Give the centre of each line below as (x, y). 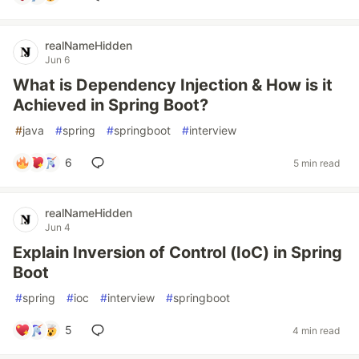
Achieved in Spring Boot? (111, 105)
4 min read (316, 330)
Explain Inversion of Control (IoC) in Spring (177, 252)
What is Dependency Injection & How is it (173, 85)
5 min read (317, 163)
